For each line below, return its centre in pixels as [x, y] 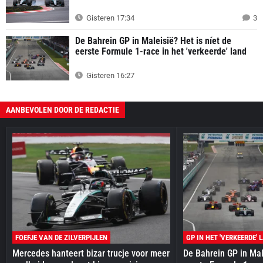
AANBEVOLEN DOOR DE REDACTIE [63, 109]
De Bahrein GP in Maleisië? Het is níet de [153, 41]
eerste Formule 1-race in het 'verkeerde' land [161, 51]
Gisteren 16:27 [109, 75]
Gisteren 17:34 [109, 18]
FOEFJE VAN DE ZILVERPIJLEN [61, 238]
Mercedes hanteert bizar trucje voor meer [91, 254]
